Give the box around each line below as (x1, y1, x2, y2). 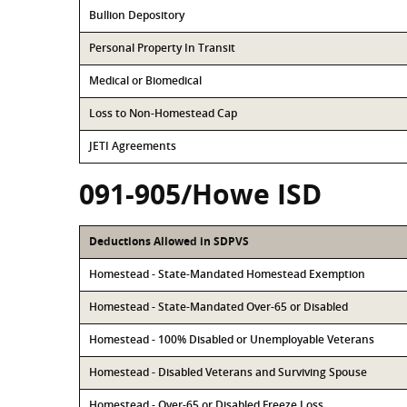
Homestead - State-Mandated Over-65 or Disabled (89, 299, 348, 314)
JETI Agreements (89, 138, 176, 154)
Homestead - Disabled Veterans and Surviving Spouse (89, 364, 367, 380)
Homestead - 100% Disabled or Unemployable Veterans (89, 332, 374, 347)
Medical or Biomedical (89, 73, 202, 88)
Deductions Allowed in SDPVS (89, 233, 249, 249)
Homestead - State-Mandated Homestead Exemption (89, 266, 365, 282)
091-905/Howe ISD (79, 175, 322, 213)
